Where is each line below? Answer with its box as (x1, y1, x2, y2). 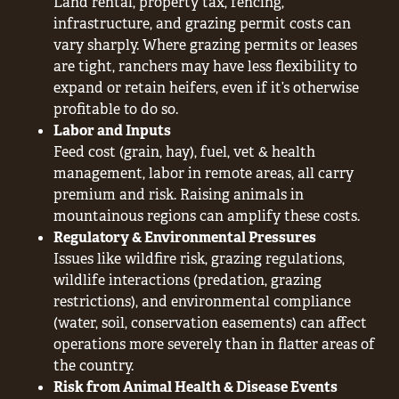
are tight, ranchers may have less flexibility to (53, 56, 357, 76)
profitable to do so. (53, 99, 178, 118)
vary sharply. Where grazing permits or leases (53, 35, 357, 54)
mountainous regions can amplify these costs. (53, 206, 360, 225)
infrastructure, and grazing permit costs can (53, 13, 351, 33)
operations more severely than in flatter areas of (53, 334, 375, 354)
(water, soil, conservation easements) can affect (53, 313, 367, 332)
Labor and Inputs (53, 120, 171, 140)
